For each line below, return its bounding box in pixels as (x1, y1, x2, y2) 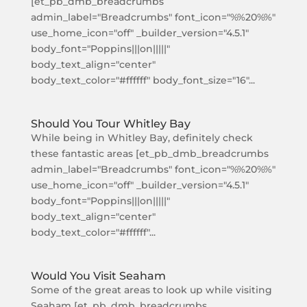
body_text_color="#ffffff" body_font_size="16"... (30, 74, 255, 86)
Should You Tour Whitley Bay (30, 117, 191, 130)
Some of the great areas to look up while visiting (30, 284, 272, 296)
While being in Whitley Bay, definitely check (30, 132, 253, 144)
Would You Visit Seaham (30, 269, 166, 282)
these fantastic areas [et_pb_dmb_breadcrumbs (30, 147, 269, 160)
